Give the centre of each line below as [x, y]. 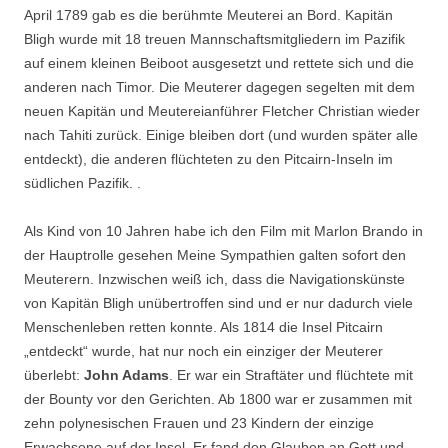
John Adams [126, 375]
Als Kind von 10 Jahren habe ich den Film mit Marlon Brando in [223, 231]
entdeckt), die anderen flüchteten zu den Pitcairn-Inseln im [208, 159]
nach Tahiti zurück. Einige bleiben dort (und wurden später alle [221, 135]
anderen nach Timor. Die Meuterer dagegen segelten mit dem [219, 87]
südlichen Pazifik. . [82, 183]
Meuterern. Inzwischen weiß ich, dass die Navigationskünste [214, 279]
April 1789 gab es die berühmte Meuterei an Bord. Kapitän [208, 15]
